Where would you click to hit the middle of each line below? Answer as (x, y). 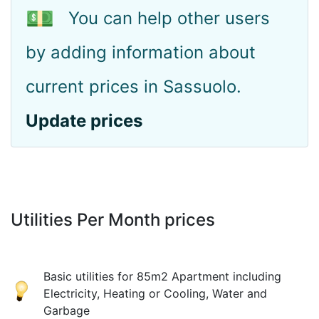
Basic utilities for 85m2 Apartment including (163, 276)
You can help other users (169, 18)
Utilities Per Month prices (113, 220)
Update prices (84, 121)
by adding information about (141, 52)
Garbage (67, 310)
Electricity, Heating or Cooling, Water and (156, 293)
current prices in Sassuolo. (134, 87)
